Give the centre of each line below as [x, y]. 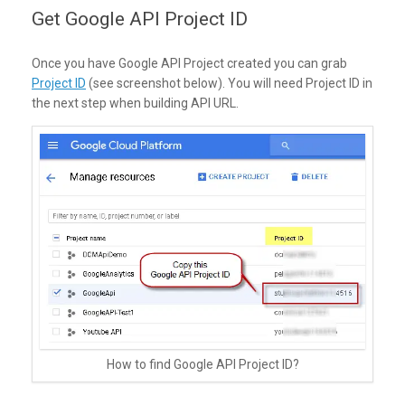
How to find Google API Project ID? [202, 365]
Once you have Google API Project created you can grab [189, 64]
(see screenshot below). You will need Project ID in [229, 84]
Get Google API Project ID [140, 19]
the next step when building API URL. [135, 104]
